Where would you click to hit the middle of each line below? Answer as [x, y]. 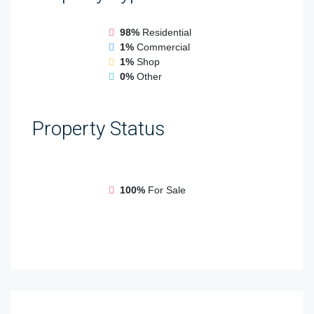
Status [135, 128]
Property [68, 128]
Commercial [163, 47]
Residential [167, 32]
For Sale [167, 190]
